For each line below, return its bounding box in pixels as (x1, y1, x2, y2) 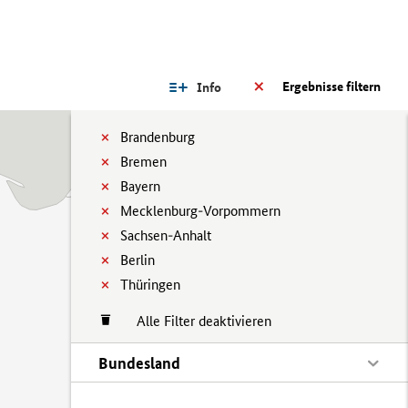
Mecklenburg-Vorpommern (120, 202, 280, 219)
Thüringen (120, 276, 180, 293)
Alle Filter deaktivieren (118, 312, 271, 330)
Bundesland (98, 353, 180, 372)
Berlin (120, 251, 155, 269)
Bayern (120, 178, 160, 195)
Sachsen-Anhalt (120, 227, 211, 244)
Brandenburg (120, 128, 195, 146)
